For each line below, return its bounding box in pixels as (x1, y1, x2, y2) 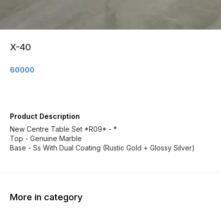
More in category (10, 191, 83, 203)
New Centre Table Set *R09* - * (10, 125, 117, 133)
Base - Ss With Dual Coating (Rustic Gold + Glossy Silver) (10, 144, 195, 152)
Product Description (10, 112, 80, 120)
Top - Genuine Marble (10, 134, 82, 143)
